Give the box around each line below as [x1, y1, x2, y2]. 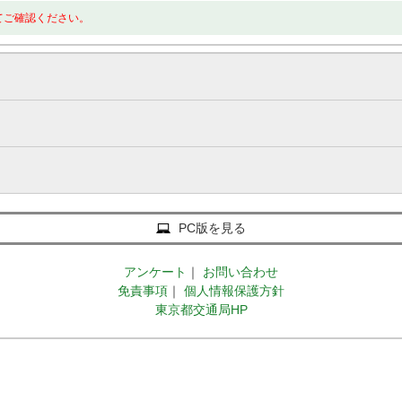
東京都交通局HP [154, 302, 248, 317]
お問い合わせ [203, 265, 278, 279]
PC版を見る [179, 221, 246, 235]
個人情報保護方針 [184, 284, 284, 298]
